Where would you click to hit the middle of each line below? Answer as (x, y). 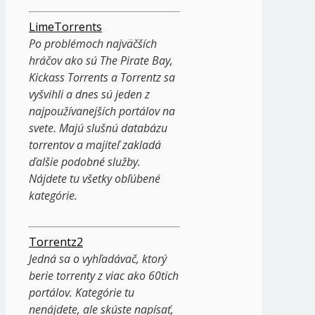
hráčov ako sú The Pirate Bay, (101, 60)
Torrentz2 (56, 242)
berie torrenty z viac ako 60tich (104, 275)
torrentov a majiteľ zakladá (95, 144)
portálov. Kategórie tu (82, 292)
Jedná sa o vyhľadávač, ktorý (98, 258)
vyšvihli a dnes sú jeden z (89, 94)
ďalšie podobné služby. (85, 161)
